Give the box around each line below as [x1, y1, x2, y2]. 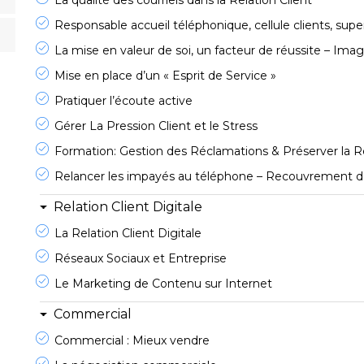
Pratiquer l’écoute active [54, 93, 193, 108]
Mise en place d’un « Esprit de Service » [54, 68, 276, 83]
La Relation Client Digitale [54, 226, 201, 240]
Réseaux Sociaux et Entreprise [54, 251, 227, 266]
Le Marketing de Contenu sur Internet [54, 276, 272, 291]
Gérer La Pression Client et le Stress [54, 119, 258, 133]
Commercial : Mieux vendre [54, 333, 210, 348]
